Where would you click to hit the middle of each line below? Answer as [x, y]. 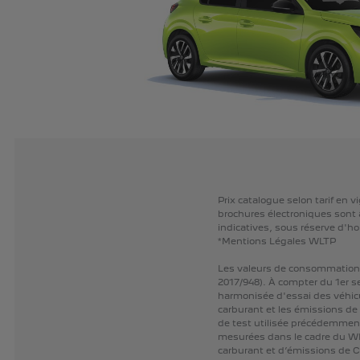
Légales [287, 241]
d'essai [293, 296]
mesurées [241, 337]
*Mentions [242, 241]
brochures [241, 214]
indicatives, [245, 228]
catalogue [261, 200]
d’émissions [307, 351]
